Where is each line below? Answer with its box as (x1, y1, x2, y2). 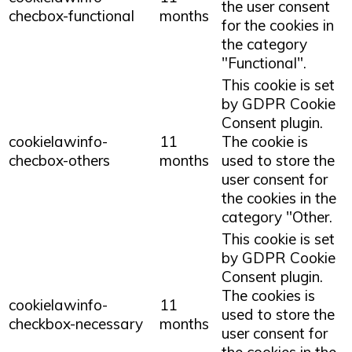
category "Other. (222, 207, 332, 226)
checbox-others (9, 150, 110, 170)
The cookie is (222, 131, 308, 151)
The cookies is (222, 285, 315, 305)
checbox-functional (9, 5, 134, 25)
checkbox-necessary (9, 313, 143, 333)
